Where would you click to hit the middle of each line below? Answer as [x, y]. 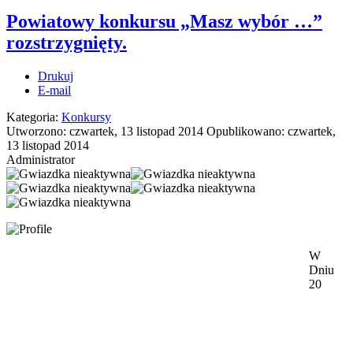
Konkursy [86, 117]
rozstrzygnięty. [67, 42]
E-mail [54, 90]
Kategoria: [34, 117]
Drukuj [56, 76]
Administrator [41, 159]
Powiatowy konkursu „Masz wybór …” [164, 21]
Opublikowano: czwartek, [271, 131]
